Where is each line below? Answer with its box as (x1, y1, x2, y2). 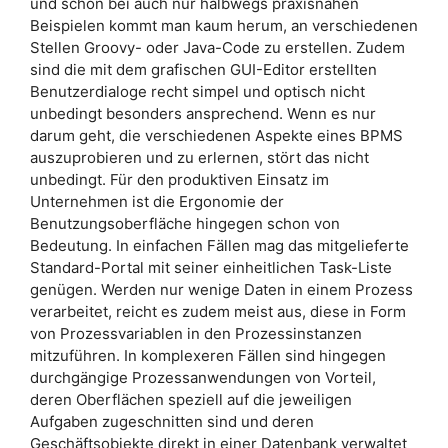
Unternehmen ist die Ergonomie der (30, 192, 284, 211)
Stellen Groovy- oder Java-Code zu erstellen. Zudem (30, 38, 405, 57)
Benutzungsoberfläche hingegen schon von (30, 214, 340, 233)
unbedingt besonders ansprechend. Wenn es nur (30, 104, 376, 123)
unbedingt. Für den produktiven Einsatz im (30, 170, 329, 189)
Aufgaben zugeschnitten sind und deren (30, 412, 314, 431)
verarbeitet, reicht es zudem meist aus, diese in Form (30, 302, 406, 321)
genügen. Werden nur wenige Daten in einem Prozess (30, 280, 413, 299)
